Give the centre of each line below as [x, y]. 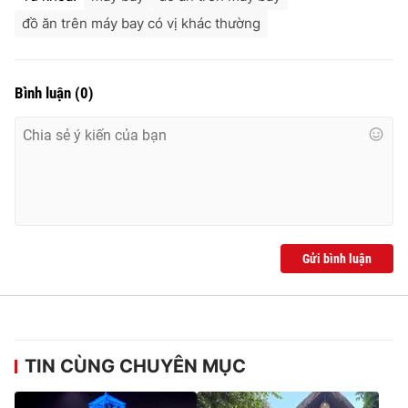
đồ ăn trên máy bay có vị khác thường [141, 23]
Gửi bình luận [337, 258]
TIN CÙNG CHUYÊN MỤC [135, 366]
